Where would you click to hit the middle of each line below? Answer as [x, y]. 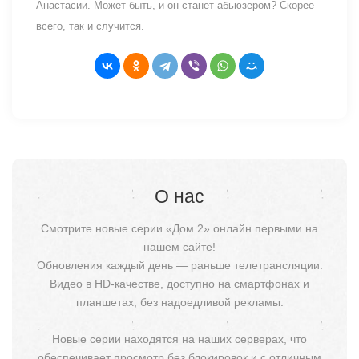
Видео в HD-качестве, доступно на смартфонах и [179, 283]
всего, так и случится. [90, 26]
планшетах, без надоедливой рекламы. [179, 302]
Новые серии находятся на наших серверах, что [179, 339]
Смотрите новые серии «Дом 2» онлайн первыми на [179, 228]
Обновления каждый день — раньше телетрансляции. [179, 265]
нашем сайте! [179, 246]
